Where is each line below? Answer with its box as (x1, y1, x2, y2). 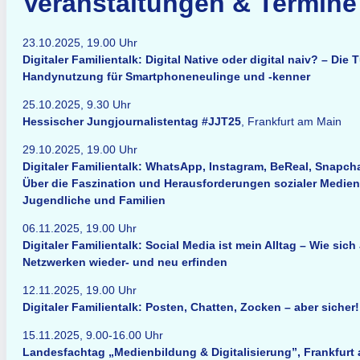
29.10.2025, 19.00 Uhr (22, 143, 137, 156)
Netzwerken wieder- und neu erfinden (22, 256, 227, 268)
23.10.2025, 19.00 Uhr (22, 36, 137, 49)
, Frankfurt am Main (241, 115, 342, 128)
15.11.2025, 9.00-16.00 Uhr (22, 329, 163, 342)
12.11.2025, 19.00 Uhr (22, 284, 137, 297)
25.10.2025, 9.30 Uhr (22, 98, 131, 111)
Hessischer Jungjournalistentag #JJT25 (22, 115, 241, 128)
